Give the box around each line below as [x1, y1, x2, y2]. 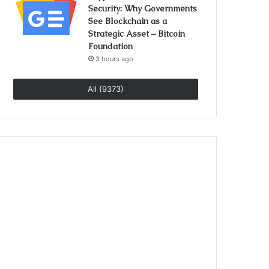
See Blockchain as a [88, 16, 168, 26]
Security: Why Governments [88, 3, 198, 14]
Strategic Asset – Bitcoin [88, 28, 186, 39]
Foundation [88, 41, 133, 52]
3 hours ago [95, 55, 134, 63]
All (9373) [88, 84, 124, 94]
